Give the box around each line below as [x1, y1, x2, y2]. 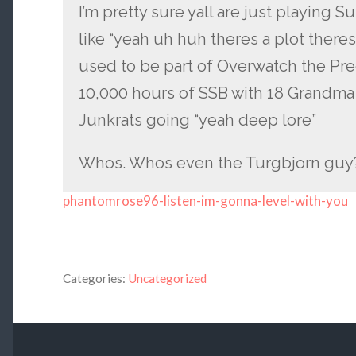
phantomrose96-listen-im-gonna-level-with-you [62, 192, 348, 210]
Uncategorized [127, 271, 207, 286]
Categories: [62, 271, 126, 286]
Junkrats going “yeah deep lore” [78, 110, 316, 130]
